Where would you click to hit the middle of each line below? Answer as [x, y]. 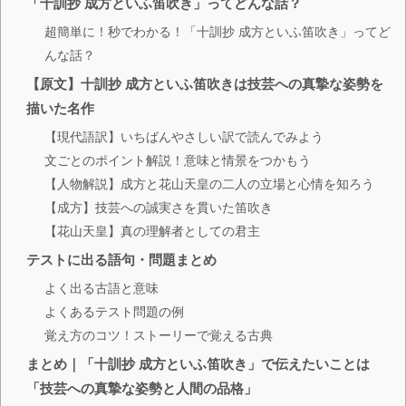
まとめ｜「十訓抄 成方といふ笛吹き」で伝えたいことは [198, 363]
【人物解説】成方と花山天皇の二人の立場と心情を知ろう [209, 184]
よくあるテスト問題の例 [114, 311]
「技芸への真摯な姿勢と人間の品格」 [142, 388]
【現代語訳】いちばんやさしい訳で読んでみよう [184, 136]
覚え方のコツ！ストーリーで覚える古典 [159, 335]
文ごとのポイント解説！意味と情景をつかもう [178, 160]
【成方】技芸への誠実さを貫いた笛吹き [159, 207]
